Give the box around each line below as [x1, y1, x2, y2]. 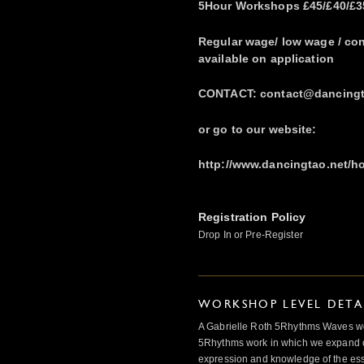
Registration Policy [198, 210, 306, 224]
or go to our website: [198, 122, 317, 136]
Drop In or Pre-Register [198, 229, 303, 241]
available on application [198, 51, 334, 65]
